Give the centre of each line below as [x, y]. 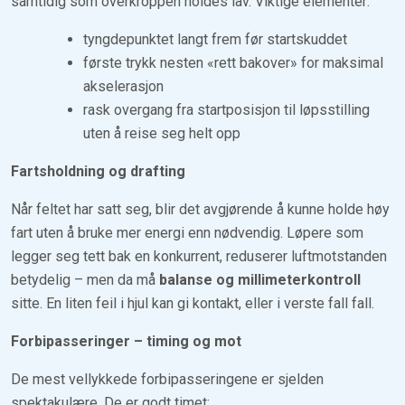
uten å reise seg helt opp [162, 133]
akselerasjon [123, 86]
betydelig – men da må [85, 279]
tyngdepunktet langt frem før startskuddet [215, 39]
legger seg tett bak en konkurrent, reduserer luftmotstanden [199, 256]
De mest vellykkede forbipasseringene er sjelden [167, 379]
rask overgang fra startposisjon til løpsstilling [226, 109]
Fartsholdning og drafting [98, 171]
